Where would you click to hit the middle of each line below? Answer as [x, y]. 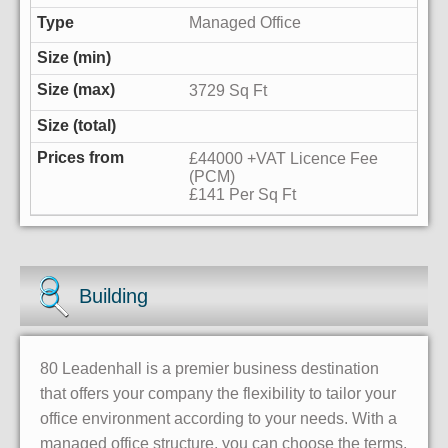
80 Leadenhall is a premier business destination [209, 368]
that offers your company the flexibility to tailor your [218, 393]
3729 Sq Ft [228, 91]
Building [114, 295]
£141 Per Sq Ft [243, 194]
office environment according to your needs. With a [218, 418]
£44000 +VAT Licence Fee [284, 158]
